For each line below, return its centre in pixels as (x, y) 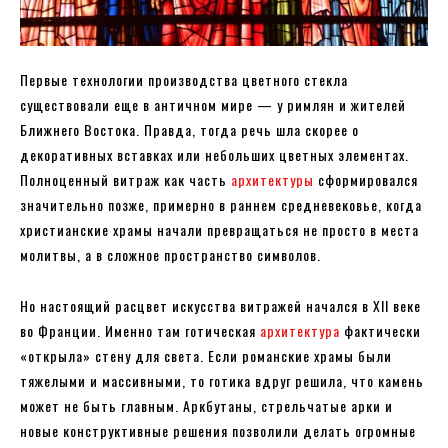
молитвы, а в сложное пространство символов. (170, 255)
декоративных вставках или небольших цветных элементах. (214, 155)
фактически (380, 331)
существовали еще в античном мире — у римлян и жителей (213, 105)
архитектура (300, 331)
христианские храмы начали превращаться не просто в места (219, 230)
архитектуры (272, 180)
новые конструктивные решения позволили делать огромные (218, 431)
